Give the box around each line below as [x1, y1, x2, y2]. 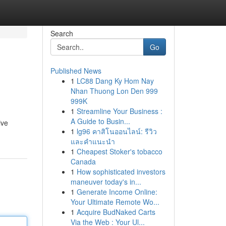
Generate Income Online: [76, 187, 157, 197]
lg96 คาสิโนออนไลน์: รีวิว [76, 126, 157, 136]
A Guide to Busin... [70, 116, 130, 126]
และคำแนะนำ [70, 136, 115, 146]
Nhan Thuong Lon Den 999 [70, 86, 158, 96]
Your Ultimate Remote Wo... [70, 197, 159, 207]
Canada [70, 156, 96, 166]
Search [50, 28, 73, 38]
